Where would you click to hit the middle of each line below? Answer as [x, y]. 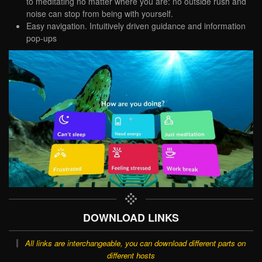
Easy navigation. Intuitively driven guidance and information [136, 25]
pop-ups [42, 38]
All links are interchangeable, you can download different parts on [135, 243]
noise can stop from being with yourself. [100, 13]
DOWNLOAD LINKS [131, 218]
